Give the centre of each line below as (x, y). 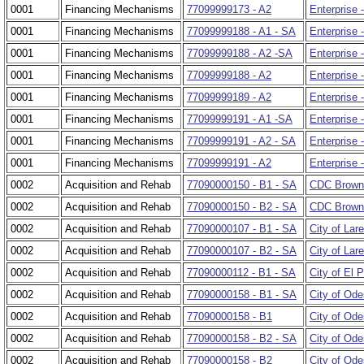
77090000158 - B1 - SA (242, 295)
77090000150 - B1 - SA (242, 185)
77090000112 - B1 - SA (241, 273)
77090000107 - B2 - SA (242, 251)
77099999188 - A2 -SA (240, 54)
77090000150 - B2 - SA (242, 207)
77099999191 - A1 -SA (240, 119)
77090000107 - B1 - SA (242, 229)
